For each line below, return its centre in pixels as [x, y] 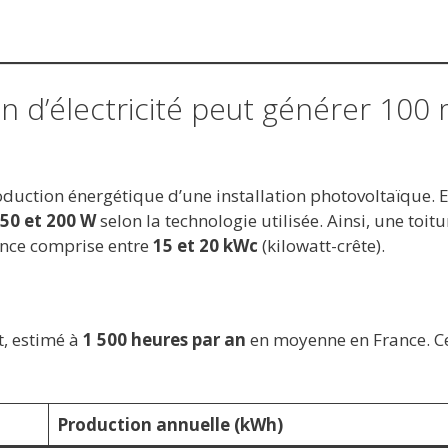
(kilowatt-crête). [321, 245]
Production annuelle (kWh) [170, 424]
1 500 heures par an [164, 340]
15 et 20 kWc [205, 245]
